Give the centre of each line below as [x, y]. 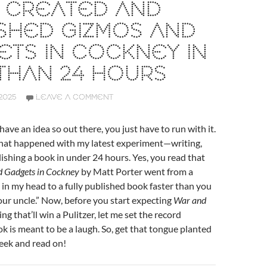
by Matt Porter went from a [136, 171]
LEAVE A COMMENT [74, 97]
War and [190, 200]
